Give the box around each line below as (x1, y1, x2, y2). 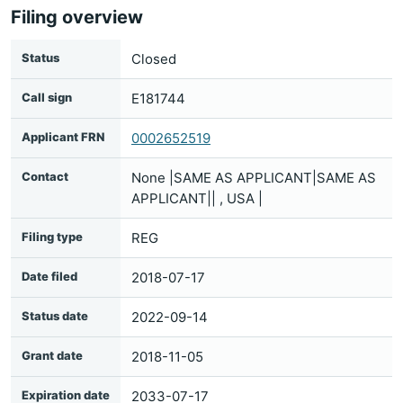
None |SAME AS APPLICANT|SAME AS (131, 169, 376, 186)
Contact (22, 169, 68, 184)
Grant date (22, 348, 83, 363)
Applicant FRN (22, 130, 104, 144)
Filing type (22, 229, 83, 244)
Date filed (22, 269, 77, 283)
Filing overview (11, 6, 143, 28)
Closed (131, 50, 176, 67)
